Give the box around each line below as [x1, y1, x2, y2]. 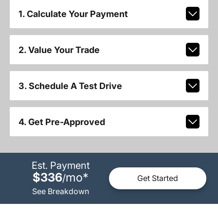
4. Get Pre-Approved [18, 116, 105, 127]
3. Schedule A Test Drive [18, 80, 122, 91]
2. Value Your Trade [18, 44, 100, 55]
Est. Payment [31, 159, 90, 171]
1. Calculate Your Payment [18, 8, 128, 19]
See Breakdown [32, 186, 89, 196]
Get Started [137, 173, 178, 183]
